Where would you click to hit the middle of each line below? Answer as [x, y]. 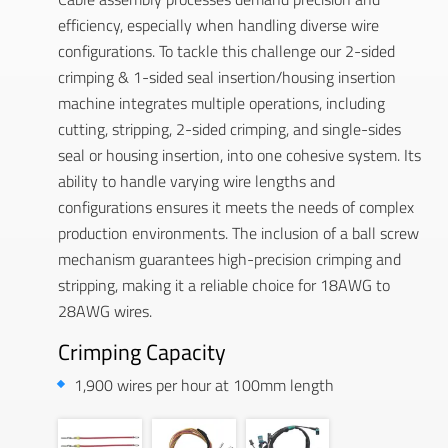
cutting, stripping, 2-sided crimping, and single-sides [229, 128]
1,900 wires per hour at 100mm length [204, 384]
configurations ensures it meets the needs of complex [236, 206]
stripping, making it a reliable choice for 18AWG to [224, 284]
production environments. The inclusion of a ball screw [238, 232]
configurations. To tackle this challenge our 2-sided [226, 50]
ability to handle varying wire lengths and [196, 180]
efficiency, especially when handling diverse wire [218, 24]
